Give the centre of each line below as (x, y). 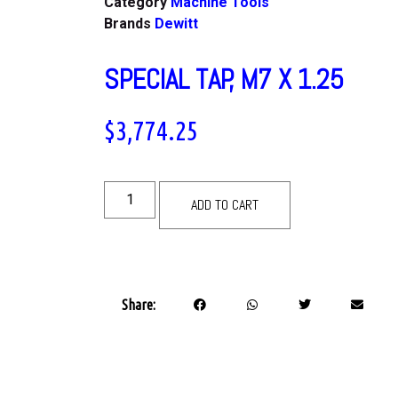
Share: (139, 304)
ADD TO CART (225, 205)
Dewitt (176, 23)
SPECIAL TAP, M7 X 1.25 (224, 79)
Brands (129, 23)
